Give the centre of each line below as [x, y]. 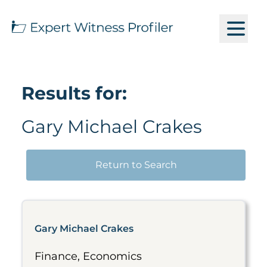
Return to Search [136, 165]
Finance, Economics [88, 256]
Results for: [74, 93]
